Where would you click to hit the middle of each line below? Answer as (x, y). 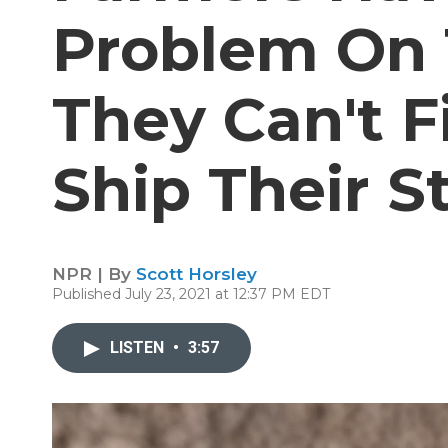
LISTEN (139, 347)
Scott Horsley (196, 274)
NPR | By (94, 274)
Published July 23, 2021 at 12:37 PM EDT (191, 294)
